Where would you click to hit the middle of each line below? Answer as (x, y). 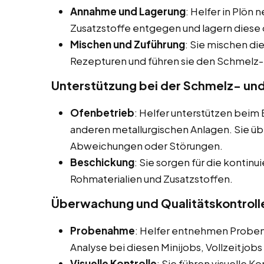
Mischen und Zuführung (128, 44)
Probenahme (103, 231)
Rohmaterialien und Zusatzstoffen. (151, 179)
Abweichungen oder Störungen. (146, 146)
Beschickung (102, 162)
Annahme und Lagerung (128, 11)
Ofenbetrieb (102, 113)
